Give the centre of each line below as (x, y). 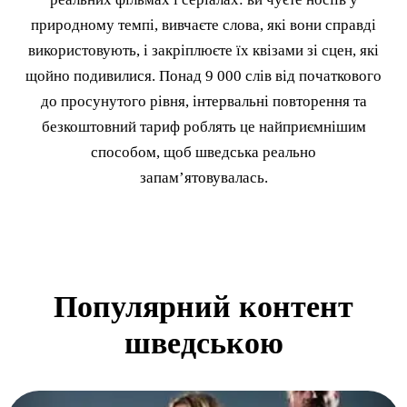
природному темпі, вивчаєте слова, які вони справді (203, 25)
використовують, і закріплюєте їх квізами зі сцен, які (203, 50)
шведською (203, 343)
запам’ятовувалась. (203, 177)
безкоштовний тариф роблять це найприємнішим (203, 126)
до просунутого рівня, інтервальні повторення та (203, 101)
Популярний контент (203, 307)
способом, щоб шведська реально (203, 152)
